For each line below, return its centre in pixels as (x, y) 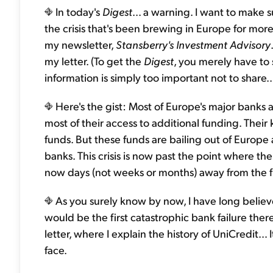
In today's (78, 11)
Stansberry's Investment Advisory (193, 44)
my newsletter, (80, 44)
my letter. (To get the (94, 61)
